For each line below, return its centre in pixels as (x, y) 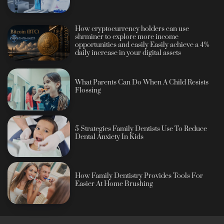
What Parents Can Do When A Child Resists (142, 82)
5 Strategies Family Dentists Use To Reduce (141, 129)
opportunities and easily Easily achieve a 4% (142, 45)
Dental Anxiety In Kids (109, 137)
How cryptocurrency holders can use (132, 29)
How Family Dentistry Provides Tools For (139, 176)
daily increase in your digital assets (128, 53)
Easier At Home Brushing (114, 184)
